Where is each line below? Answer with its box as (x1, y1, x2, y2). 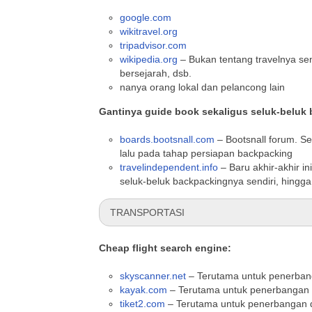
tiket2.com (120, 298, 165, 309)
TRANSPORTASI (110, 207, 185, 218)
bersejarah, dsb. (120, 68, 192, 79)
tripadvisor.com (120, 40, 187, 51)
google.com (120, 12, 171, 23)
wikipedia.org (120, 54, 178, 65)
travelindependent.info (120, 162, 218, 173)
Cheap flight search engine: (99, 242, 231, 253)
